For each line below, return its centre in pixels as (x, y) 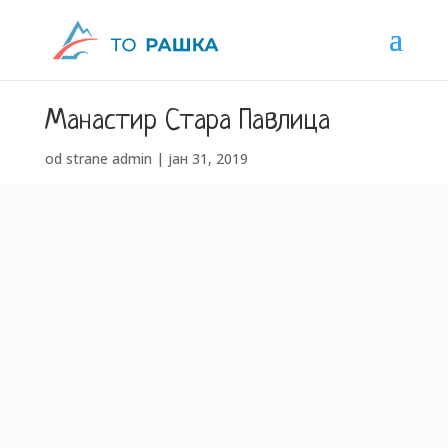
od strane (78, 158)
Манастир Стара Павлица (187, 121)
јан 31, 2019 (207, 158)
